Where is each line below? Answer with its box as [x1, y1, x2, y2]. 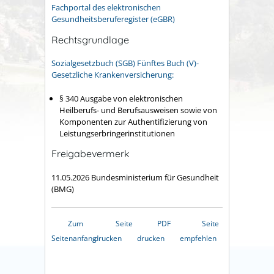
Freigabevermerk [51, 147, 130, 160]
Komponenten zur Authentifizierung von [59, 116, 207, 127]
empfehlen [180, 232, 217, 243]
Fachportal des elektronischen [51, 1, 161, 13]
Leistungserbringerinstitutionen [59, 127, 175, 139]
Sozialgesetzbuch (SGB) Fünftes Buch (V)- [51, 57, 199, 69]
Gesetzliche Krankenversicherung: [51, 69, 174, 81]
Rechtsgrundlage [51, 33, 129, 46]
